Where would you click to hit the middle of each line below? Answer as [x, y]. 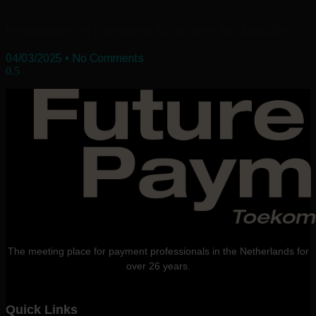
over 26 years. [158, 266]
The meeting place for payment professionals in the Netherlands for [158, 251]
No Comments [107, 58]
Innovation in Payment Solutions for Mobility [149, 30]
